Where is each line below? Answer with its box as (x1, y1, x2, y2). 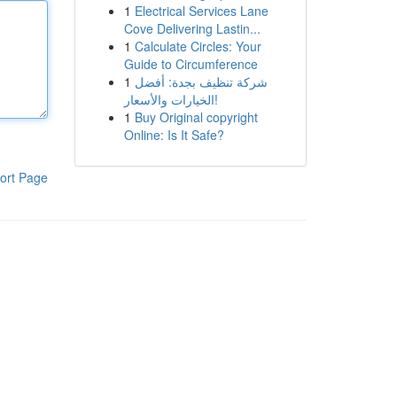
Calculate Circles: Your (134, 37, 261, 55)
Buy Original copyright (134, 108, 258, 126)
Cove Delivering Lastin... (123, 19, 261, 37)
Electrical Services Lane (134, 2, 269, 19)
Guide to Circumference (123, 55, 258, 73)
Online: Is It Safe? (123, 126, 224, 144)
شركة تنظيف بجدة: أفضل (134, 73, 268, 90)
